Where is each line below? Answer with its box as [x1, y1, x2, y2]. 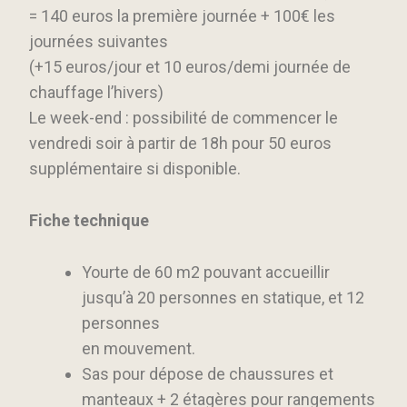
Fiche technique [29, 211, 150, 231]
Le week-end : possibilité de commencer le [29, 108, 339, 128]
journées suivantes [29, 32, 169, 52]
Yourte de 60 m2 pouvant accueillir [82, 262, 330, 282]
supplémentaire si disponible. [29, 159, 242, 179]
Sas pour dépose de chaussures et [82, 363, 333, 383]
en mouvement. [82, 338, 195, 358]
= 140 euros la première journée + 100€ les [29, 6, 336, 26]
